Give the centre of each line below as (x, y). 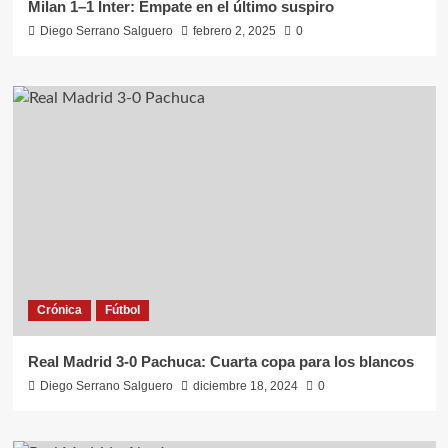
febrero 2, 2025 (234, 31)
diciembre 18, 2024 (245, 386)
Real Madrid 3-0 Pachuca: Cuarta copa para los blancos (220, 361)
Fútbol (122, 310)
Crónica (59, 310)
